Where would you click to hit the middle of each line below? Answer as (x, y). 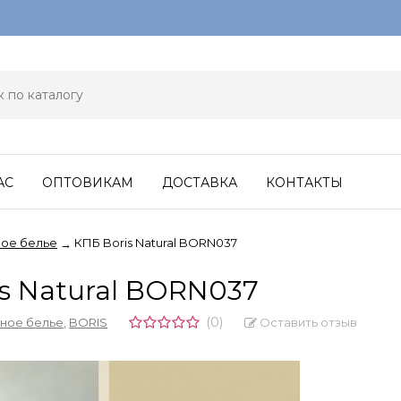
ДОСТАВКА (200, 183)
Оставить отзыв (307, 322)
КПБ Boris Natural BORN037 (156, 243)
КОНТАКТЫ (304, 183)
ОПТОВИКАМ (88, 183)
